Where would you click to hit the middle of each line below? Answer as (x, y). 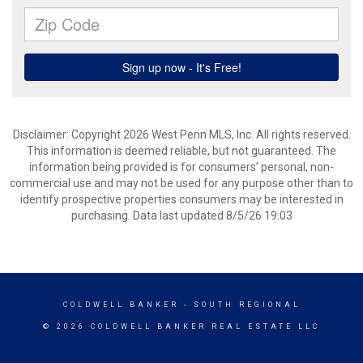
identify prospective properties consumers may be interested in (181, 199)
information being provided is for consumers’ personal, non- (181, 167)
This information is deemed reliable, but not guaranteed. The (181, 151)
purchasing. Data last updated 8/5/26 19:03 (181, 216)
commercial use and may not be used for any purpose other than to (181, 183)
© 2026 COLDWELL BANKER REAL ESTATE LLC (181, 327)
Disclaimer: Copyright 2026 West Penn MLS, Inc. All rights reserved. (181, 135)
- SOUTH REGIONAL (239, 305)
